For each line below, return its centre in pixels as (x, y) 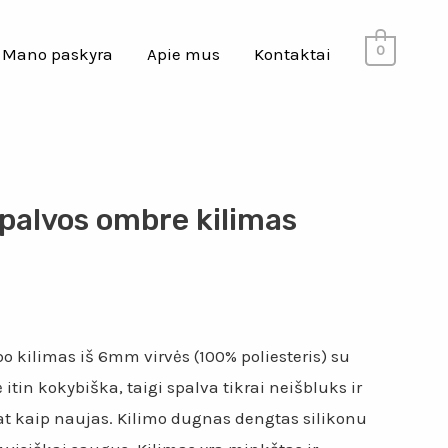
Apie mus (184, 54)
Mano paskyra (58, 54)
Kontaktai (293, 54)
